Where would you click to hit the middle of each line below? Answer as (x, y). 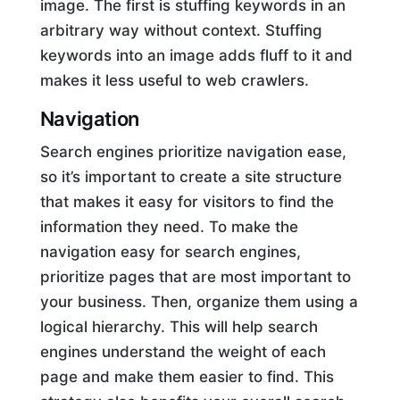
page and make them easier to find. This (187, 376)
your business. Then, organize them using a (199, 301)
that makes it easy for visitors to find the (187, 201)
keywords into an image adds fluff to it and (196, 55)
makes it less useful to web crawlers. (174, 80)
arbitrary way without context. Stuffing (181, 30)
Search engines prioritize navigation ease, (193, 151)
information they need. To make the (169, 226)
